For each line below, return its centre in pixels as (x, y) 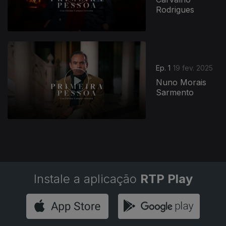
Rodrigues (175, 10)
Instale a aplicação (87, 179)
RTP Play (166, 179)
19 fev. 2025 (193, 68)
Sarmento (175, 93)
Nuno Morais (181, 82)
